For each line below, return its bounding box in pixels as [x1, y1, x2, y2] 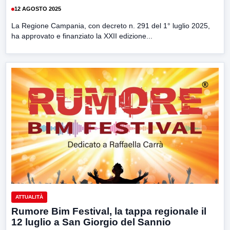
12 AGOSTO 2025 [14, 6, 61, 12]
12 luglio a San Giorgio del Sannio [11, 217, 171, 228]
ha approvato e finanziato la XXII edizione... [11, 31, 152, 40]
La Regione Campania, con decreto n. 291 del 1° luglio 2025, [11, 21, 210, 30]
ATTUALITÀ [15, 194, 43, 200]
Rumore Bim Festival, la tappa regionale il [11, 206, 206, 217]
